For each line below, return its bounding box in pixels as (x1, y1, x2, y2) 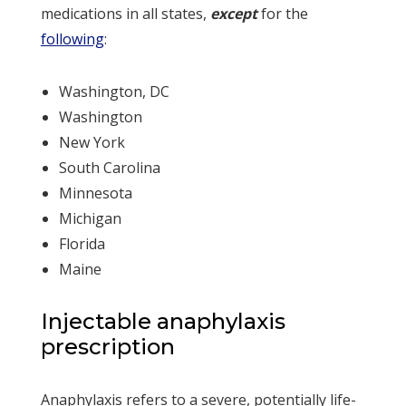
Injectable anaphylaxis (40, 307, 285, 334)
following (40, 28, 104, 49)
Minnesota (58, 182, 132, 203)
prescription (40, 333, 175, 360)
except (209, 3, 257, 24)
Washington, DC (58, 81, 169, 101)
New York (58, 131, 125, 152)
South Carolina (58, 157, 160, 178)
